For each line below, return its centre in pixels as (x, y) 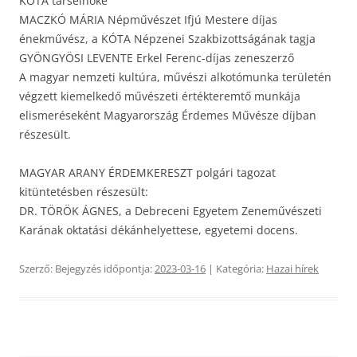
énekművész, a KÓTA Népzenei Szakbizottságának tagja (167, 39)
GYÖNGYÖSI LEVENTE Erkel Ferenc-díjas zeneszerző (157, 58)
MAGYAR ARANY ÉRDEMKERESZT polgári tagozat (147, 173)
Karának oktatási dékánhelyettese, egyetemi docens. (159, 230)
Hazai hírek (292, 269)
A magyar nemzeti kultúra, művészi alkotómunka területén (175, 77)
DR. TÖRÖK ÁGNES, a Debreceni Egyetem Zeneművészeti (171, 211)
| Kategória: (236, 269)
